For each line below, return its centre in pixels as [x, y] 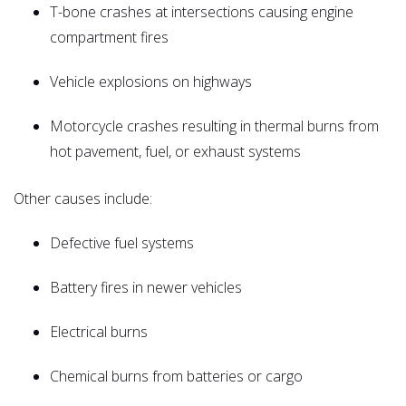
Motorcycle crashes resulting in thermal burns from [214, 126]
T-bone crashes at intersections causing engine [202, 12]
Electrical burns [99, 332]
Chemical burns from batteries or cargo [176, 376]
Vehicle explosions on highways [151, 82]
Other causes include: [83, 198]
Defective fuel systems [122, 243]
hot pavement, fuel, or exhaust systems [175, 151]
